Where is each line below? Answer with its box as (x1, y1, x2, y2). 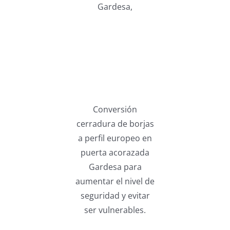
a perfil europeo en (78, 132, 152, 144)
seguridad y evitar (80, 189, 150, 201)
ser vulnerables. (84, 204, 146, 216)
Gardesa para (88, 161, 142, 172)
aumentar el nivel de (75, 175, 155, 187)
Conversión (93, 103, 137, 115)
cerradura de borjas (76, 118, 154, 129)
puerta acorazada (81, 146, 149, 158)
